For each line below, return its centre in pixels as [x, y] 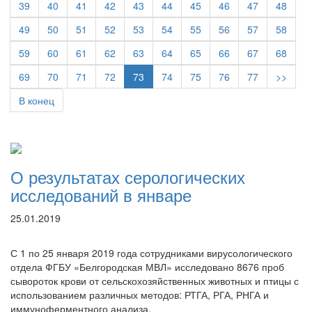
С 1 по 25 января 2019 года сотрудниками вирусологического [151, 253]
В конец [37, 100]
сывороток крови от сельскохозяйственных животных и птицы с [155, 281]
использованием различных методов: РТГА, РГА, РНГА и [140, 295]
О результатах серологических [128, 177]
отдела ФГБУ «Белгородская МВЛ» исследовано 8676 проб [147, 267]
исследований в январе [101, 195]
